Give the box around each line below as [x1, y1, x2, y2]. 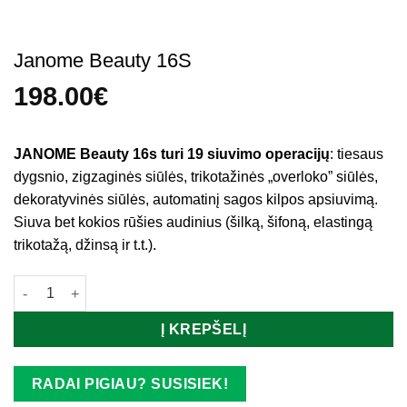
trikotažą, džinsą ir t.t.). [14, 237, 156, 253]
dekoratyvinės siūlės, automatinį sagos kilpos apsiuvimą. [14, 192, 378, 208]
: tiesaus [330, 146, 383, 163]
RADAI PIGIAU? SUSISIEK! [31, 376, 229, 392]
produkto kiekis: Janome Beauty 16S [13, 277, 241, 293]
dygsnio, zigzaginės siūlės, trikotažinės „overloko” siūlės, [14, 169, 378, 185]
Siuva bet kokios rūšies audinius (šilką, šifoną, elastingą [14, 214, 372, 231]
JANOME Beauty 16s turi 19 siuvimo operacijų [14, 146, 330, 163]
